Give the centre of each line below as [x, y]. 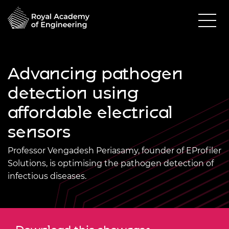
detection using [73, 93]
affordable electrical [90, 112]
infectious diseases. [47, 176]
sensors [39, 131]
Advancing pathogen [95, 73]
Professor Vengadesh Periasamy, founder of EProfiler [114, 150]
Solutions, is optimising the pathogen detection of [111, 163]
